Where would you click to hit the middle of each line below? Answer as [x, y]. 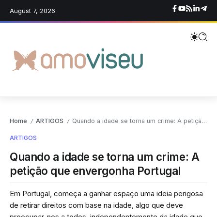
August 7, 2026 [32, 11]
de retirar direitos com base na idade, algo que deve [96, 205]
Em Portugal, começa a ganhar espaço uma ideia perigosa [106, 194]
